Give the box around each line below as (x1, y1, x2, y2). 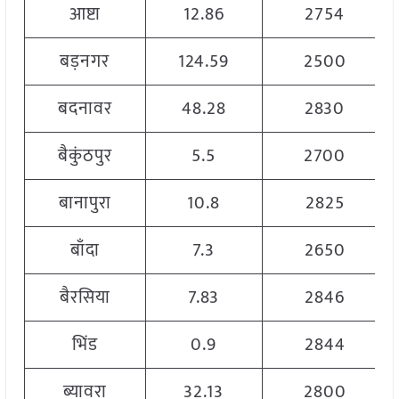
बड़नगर (60, 46, 110, 77)
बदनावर (57, 94, 112, 125)
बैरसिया (59, 282, 110, 313)
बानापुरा (58, 188, 111, 219)
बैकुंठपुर (57, 141, 112, 172)
